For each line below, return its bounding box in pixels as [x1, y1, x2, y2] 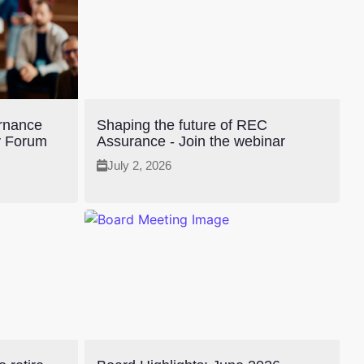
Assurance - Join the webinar [97, 133, 285, 150]
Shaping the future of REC [97, 117, 267, 134]
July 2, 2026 [107, 158, 171, 173]
